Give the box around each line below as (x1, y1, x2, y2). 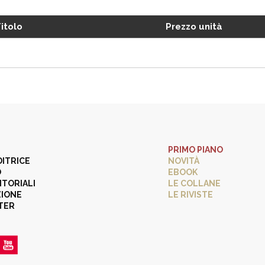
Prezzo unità (166, 21, 222, 32)
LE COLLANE (168, 179, 221, 188)
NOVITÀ (168, 156, 199, 166)
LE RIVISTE (168, 190, 213, 199)
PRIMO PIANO (168, 145, 223, 154)
